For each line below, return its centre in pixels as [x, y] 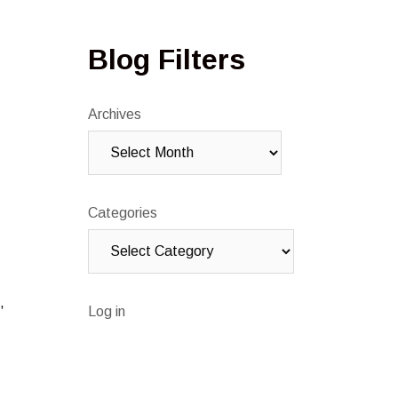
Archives [114, 115]
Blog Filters [166, 60]
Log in [106, 312]
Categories [122, 213]
